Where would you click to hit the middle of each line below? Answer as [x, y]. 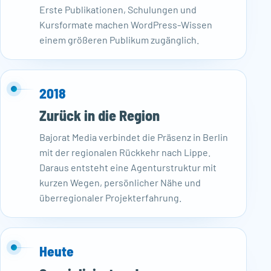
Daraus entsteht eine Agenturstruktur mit [128, 168]
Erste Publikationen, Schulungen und [118, 9]
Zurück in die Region [100, 116]
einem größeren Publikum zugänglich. [119, 39]
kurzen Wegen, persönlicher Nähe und [120, 183]
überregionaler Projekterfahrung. [110, 198]
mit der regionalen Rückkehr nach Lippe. [125, 152]
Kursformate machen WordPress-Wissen [126, 24]
